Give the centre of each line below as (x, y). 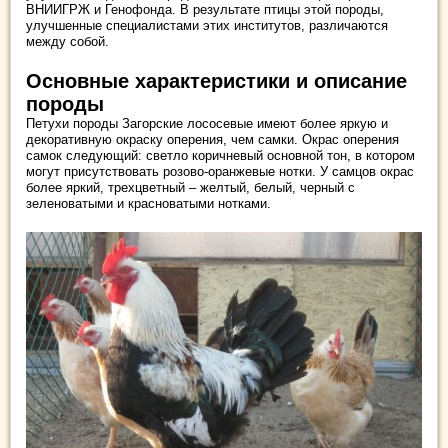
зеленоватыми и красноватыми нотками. (148, 204)
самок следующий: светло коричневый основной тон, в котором (220, 156)
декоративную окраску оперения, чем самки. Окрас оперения (212, 140)
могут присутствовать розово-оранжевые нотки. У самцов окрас (220, 172)
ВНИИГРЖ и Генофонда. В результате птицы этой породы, (205, 10)
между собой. (67, 42)
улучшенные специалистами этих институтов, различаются (207, 26)
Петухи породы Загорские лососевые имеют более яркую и (207, 124)
